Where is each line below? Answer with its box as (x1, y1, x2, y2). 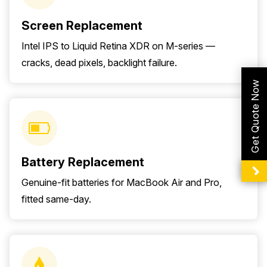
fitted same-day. (21, 193, 91, 206)
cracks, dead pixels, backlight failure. (21, 57, 177, 69)
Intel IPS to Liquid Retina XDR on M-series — (21, 40, 215, 52)
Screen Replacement (21, 18, 142, 33)
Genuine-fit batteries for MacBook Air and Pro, (21, 176, 222, 189)
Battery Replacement (21, 155, 144, 170)
